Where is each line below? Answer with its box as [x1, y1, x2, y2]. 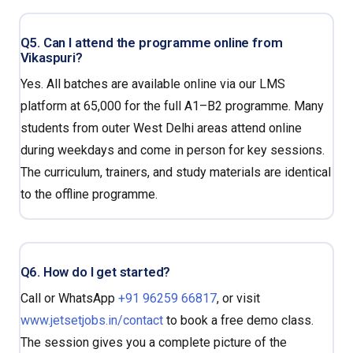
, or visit [216, 291, 260, 307]
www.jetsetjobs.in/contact [20, 313, 163, 329]
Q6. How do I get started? [20, 264, 171, 281]
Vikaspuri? [20, 50, 83, 66]
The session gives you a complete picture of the [20, 335, 287, 351]
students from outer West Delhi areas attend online [20, 121, 302, 136]
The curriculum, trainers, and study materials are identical [20, 165, 331, 180]
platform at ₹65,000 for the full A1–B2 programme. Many [20, 98, 324, 114]
